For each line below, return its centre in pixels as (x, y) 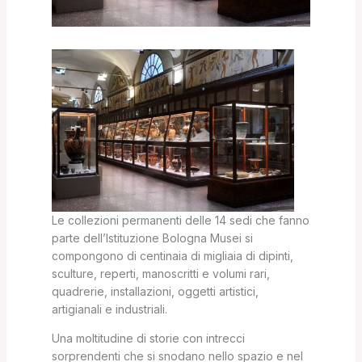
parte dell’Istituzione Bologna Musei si (152, 238)
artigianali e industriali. (109, 309)
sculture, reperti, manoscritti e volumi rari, (160, 273)
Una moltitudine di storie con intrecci (148, 338)
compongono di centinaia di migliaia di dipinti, (172, 255)
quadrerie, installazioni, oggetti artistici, (155, 291)
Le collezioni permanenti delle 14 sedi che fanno (180, 220)
